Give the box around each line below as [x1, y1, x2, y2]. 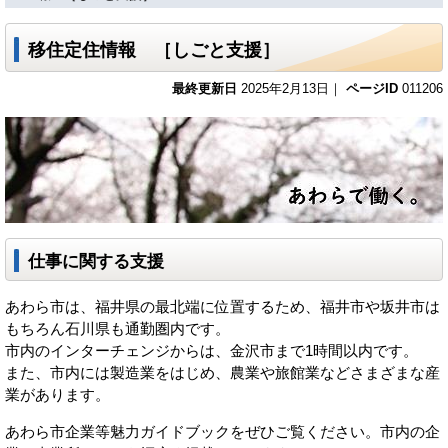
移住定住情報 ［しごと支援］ [28, 39, 280, 60]
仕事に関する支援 [28, 250, 164, 271]
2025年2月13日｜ [237, 82, 346, 96]
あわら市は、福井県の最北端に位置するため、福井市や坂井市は [5, 298, 440, 315]
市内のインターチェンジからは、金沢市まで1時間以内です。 [5, 342, 418, 359]
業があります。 [5, 386, 110, 403]
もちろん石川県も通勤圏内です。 [5, 320, 230, 337]
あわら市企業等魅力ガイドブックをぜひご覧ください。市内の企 [5, 423, 440, 440]
